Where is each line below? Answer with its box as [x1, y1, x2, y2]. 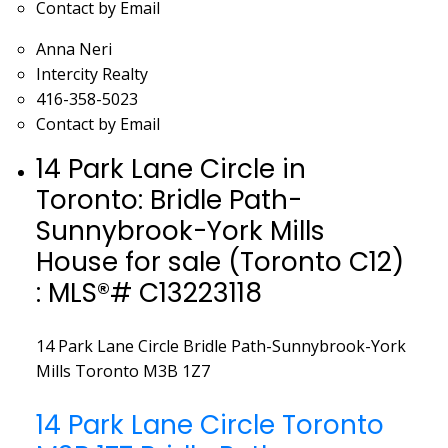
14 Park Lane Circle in [35, 150, 306, 188]
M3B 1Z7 [142, 360, 210, 383]
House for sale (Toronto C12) [35, 243, 404, 281]
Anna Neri [35, 38, 112, 61]
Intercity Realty [35, 63, 148, 86]
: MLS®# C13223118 [35, 274, 262, 312]
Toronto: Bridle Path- [35, 181, 302, 219]
